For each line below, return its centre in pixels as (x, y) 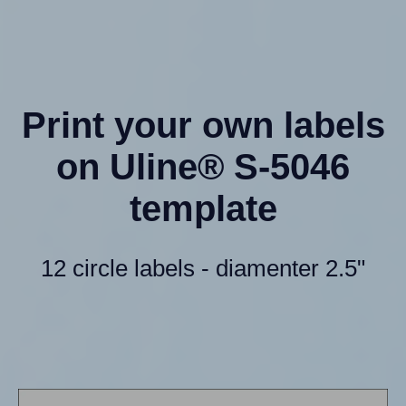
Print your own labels (203, 126)
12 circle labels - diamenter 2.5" (203, 269)
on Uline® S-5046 (203, 167)
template (203, 209)
